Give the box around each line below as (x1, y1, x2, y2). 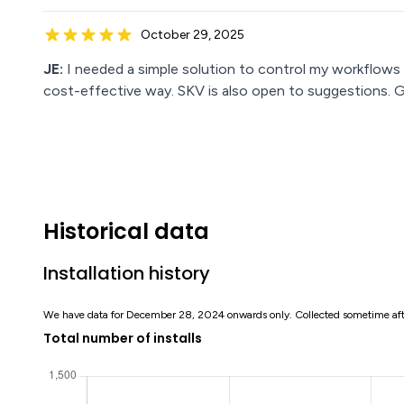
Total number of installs (43, 329, 202, 348)
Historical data (43, 216, 209, 247)
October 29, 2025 (141, 27, 244, 43)
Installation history (43, 261, 210, 287)
